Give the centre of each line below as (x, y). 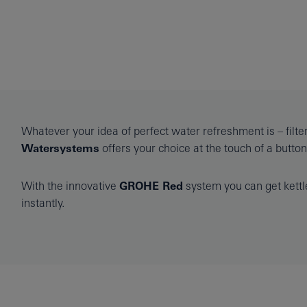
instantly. (42, 202)
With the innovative (70, 185)
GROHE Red (151, 186)
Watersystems (60, 148)
